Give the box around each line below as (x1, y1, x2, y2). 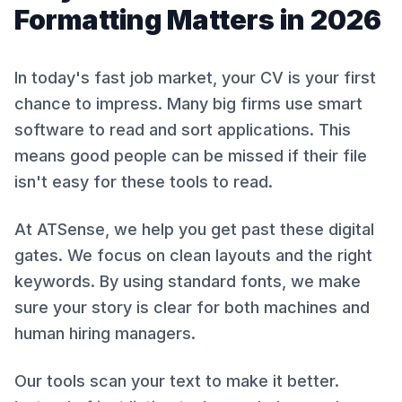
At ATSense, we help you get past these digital (14, 220, 374, 239)
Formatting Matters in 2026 (14, 4, 381, 36)
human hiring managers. (14, 324, 196, 343)
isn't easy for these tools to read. (14, 172, 273, 191)
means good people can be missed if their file (14, 146, 367, 165)
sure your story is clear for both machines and (14, 298, 370, 317)
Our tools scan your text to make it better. (14, 371, 339, 390)
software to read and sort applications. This (14, 120, 351, 139)
